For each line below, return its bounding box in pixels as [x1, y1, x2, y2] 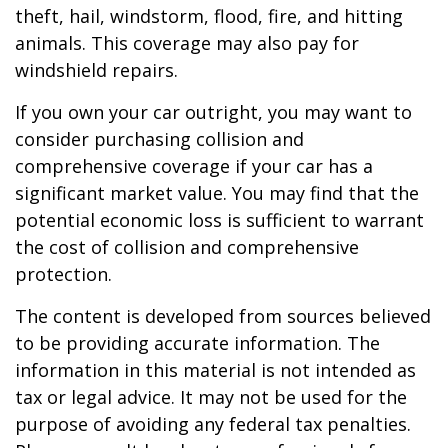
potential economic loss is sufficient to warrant [15, 208, 424, 232]
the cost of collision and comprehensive [15, 235, 359, 259]
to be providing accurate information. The [15, 331, 380, 355]
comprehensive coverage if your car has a [15, 154, 373, 178]
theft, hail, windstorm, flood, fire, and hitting [15, 4, 403, 28]
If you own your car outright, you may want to [15, 100, 412, 124]
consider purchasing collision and [15, 127, 304, 151]
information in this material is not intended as [15, 358, 416, 382]
